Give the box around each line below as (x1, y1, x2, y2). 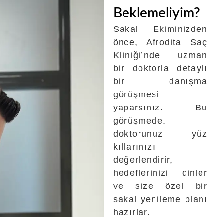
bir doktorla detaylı (113, 63, 207, 73)
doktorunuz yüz (113, 128, 207, 139)
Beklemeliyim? (113, 6, 200, 20)
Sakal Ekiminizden (113, 24, 207, 34)
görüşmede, (113, 115, 166, 125)
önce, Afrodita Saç (113, 37, 207, 47)
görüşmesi (113, 89, 160, 99)
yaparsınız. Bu (113, 102, 207, 112)
